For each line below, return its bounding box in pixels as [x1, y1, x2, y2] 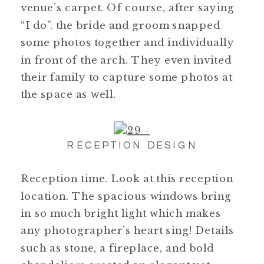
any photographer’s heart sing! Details [21, 224, 235, 237]
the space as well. [21, 88, 117, 101]
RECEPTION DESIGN [66, 140, 198, 151]
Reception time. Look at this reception [21, 172, 233, 185]
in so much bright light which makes [21, 206, 222, 219]
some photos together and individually [21, 36, 235, 49]
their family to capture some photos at [21, 70, 233, 83]
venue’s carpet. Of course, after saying [21, 1, 235, 14]
